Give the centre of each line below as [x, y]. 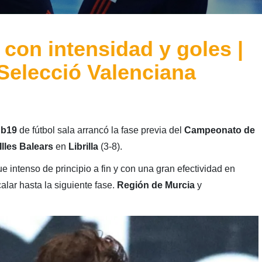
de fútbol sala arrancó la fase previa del [101, 130]
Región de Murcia [156, 185]
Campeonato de [219, 130]
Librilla [83, 147]
